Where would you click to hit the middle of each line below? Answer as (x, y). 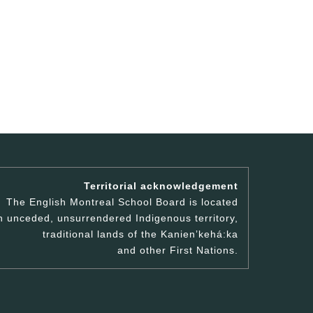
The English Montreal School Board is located (122, 202)
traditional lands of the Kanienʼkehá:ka (140, 234)
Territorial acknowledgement (161, 185)
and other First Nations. (177, 250)
